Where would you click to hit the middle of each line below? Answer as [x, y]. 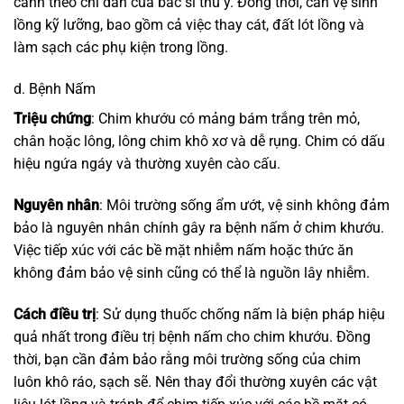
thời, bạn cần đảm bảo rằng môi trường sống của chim [187, 359]
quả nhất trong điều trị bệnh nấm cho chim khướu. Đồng [192, 336]
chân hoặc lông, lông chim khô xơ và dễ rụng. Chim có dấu [199, 142]
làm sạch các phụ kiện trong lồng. [121, 48]
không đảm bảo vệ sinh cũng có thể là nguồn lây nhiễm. [192, 273]
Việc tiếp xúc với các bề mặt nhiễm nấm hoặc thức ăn [184, 251]
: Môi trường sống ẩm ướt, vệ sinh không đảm [244, 206]
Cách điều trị [55, 314]
